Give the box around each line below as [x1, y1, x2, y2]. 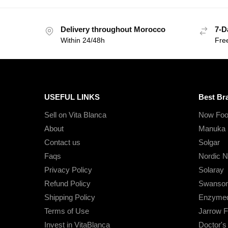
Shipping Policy [44, 192, 95, 202]
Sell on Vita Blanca [44, 110, 106, 119]
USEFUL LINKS [44, 93, 100, 102]
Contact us [44, 137, 80, 147]
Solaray [198, 165, 224, 174]
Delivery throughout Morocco [61, 24, 165, 34]
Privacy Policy [44, 165, 92, 174]
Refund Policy [44, 179, 91, 188]
